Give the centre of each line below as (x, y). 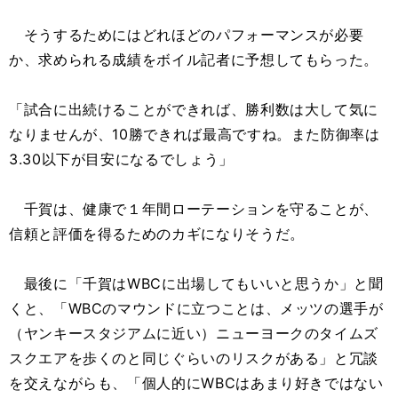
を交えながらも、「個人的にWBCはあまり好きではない (196, 383)
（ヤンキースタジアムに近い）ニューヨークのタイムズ (194, 333)
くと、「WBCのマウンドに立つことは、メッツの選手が (196, 308)
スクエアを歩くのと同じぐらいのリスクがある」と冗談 (194, 358)
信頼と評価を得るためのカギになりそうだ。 (157, 234)
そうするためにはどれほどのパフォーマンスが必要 (187, 35)
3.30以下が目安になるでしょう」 (121, 159)
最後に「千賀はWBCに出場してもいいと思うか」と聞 (196, 283)
